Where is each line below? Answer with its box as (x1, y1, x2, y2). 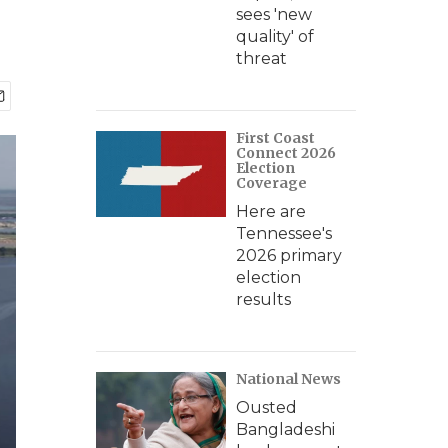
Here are (236, 202, 306, 221)
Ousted (236, 398, 297, 417)
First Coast (236, 129, 315, 147)
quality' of (236, 27, 314, 46)
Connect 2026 (236, 144, 336, 162)
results (236, 290, 291, 309)
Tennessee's (236, 224, 332, 243)
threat (236, 49, 287, 68)
